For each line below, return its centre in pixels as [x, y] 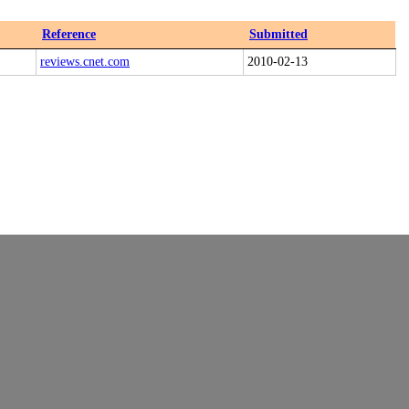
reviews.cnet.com [85, 62]
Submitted [278, 34]
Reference [69, 34]
